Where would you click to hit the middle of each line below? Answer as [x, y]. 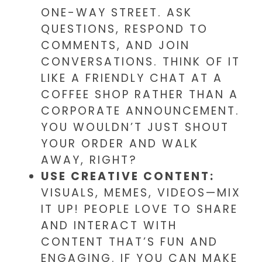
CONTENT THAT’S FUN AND [130, 242]
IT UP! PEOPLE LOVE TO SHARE [139, 209]
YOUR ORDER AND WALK [120, 144]
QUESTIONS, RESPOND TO [125, 29]
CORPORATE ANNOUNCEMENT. [140, 111]
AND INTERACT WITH [109, 226]
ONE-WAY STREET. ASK [117, 13]
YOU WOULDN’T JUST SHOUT [135, 127]
